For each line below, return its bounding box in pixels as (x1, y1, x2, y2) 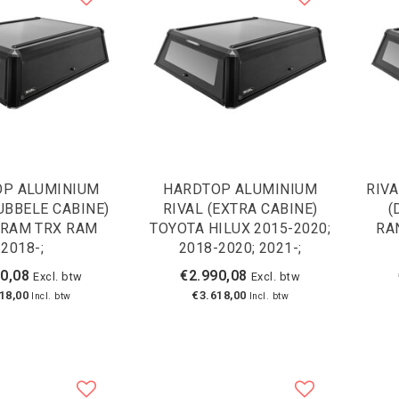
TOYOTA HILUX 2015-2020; (150, 219, 331, 237)
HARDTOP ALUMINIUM (163, 180, 318, 198)
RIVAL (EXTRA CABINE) (162, 199, 318, 217)
